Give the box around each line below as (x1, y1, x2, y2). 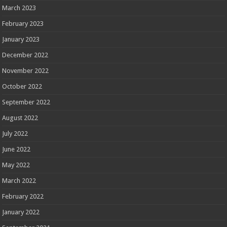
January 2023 (2, 35, 40, 44)
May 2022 (2, 161, 30, 169)
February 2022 (2, 193, 44, 201)
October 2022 (2, 83, 43, 91)
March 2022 (2, 177, 36, 185)
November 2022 (2, 67, 49, 75)
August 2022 (2, 114, 39, 122)
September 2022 (2, 98, 51, 106)
